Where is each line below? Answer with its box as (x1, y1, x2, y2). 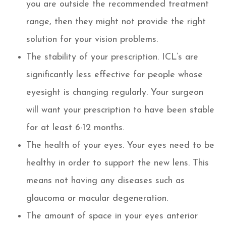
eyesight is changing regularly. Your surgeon (26, 87, 204, 97)
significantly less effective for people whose (26, 70, 203, 80)
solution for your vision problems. (26, 34, 158, 44)
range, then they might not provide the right (26, 17, 206, 27)
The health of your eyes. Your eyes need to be (26, 140, 215, 150)
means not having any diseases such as (26, 176, 185, 186)
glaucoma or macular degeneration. (26, 193, 168, 203)
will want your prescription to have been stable (26, 105, 215, 115)
